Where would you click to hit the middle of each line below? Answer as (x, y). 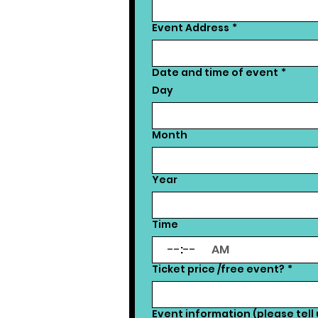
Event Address (191, 28)
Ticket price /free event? (218, 269)
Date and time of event (215, 72)
